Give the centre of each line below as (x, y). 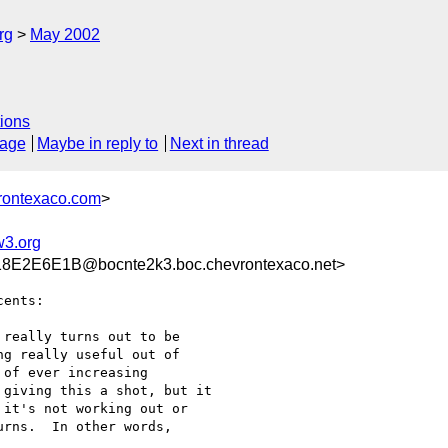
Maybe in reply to (98, 144)
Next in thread (219, 144)
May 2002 (65, 34)
